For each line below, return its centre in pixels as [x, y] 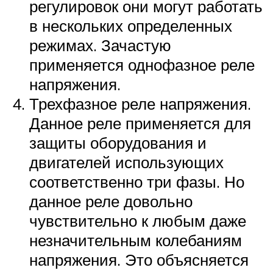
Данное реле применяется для [140, 123]
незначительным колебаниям [136, 240]
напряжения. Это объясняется [139, 260]
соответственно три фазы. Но [137, 182]
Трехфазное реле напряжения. [140, 104]
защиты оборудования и [118, 143]
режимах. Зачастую [100, 45]
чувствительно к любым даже [138, 221]
